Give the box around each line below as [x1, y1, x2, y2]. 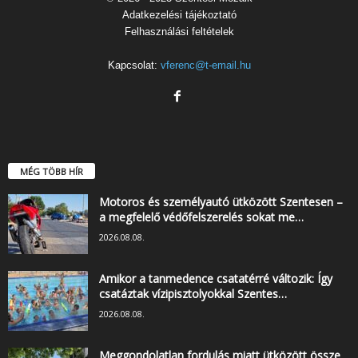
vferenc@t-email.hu [160, 59, 251, 72]
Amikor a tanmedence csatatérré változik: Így [99, 270, 332, 286]
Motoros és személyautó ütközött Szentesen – [99, 193, 343, 209]
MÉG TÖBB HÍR [20, 165, 83, 177]
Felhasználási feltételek [124, 26, 234, 38]
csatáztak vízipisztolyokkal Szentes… [99, 285, 287, 301]
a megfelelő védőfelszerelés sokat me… [99, 209, 304, 225]
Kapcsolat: [107, 59, 161, 72]
